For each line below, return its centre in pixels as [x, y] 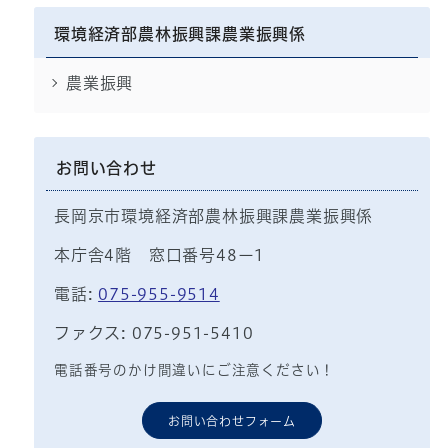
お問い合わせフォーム [232, 421]
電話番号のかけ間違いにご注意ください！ [194, 370]
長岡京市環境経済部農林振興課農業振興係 [213, 216]
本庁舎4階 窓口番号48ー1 [159, 255]
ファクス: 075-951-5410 [153, 333]
